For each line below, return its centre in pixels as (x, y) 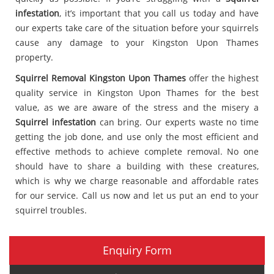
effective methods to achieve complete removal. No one (137, 151)
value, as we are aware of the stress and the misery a (137, 107)
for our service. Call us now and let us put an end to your (137, 195)
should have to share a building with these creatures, (137, 166)
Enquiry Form (137, 250)
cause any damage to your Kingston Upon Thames (137, 42)
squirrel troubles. (51, 210)
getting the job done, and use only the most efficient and (137, 136)
